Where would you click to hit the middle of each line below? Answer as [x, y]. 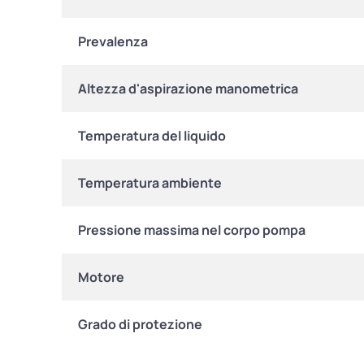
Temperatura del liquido [152, 135]
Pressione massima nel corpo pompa [192, 230]
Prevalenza [113, 41]
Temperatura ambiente [150, 182]
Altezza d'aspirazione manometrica [188, 88]
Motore [101, 277]
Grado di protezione [140, 324]
